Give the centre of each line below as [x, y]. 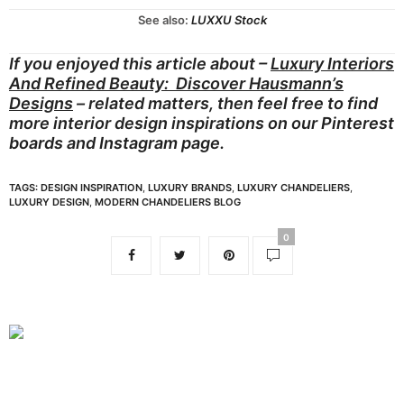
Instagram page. [162, 142]
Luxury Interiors [332, 63]
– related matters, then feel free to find [227, 103]
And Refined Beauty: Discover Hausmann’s [176, 83]
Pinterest [358, 123]
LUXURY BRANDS [190, 187]
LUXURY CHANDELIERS [294, 187]
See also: [164, 19]
